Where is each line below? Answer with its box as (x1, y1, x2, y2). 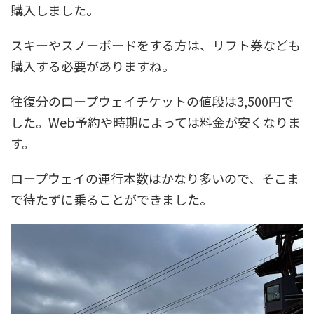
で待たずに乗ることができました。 (11, 189, 212, 208)
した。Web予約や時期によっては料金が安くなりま (11, 112, 301, 131)
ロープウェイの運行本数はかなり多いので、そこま (11, 168, 299, 187)
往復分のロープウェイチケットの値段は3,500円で (11, 91, 294, 110)
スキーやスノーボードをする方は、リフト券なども (11, 35, 301, 54)
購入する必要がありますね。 (11, 56, 175, 75)
